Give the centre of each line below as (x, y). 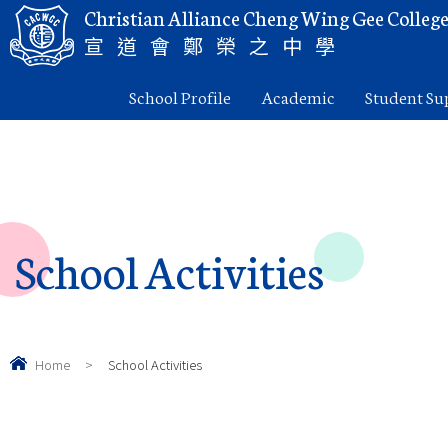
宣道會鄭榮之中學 (216, 45)
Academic (297, 95)
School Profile (179, 95)
